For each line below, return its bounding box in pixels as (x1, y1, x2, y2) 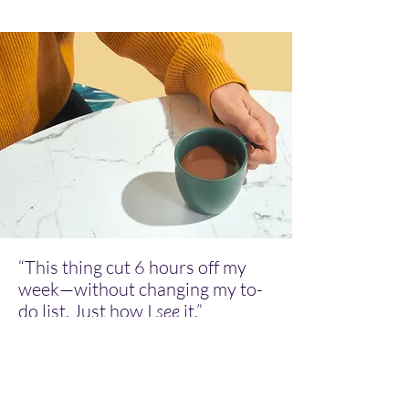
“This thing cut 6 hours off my (18, 256, 246, 278)
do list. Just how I (18, 299, 156, 322)
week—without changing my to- (18, 278, 263, 300)
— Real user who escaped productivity (18, 331, 255, 350)
